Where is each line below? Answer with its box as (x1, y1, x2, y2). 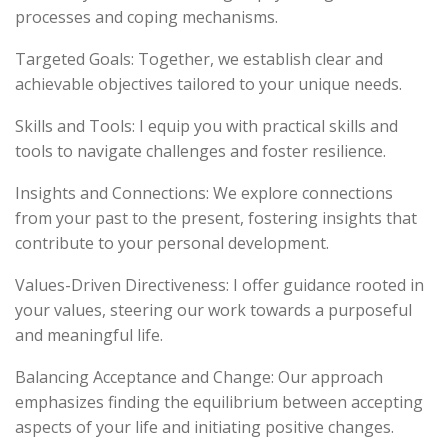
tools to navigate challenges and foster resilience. (15, 140, 386, 162)
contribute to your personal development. (15, 232, 329, 254)
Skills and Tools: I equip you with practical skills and (15, 115, 398, 137)
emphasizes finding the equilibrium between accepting (15, 391, 423, 413)
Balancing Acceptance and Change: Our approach (15, 366, 383, 388)
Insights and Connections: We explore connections (15, 182, 393, 204)
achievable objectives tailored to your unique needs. (15, 73, 402, 95)
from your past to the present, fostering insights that (15, 207, 417, 229)
